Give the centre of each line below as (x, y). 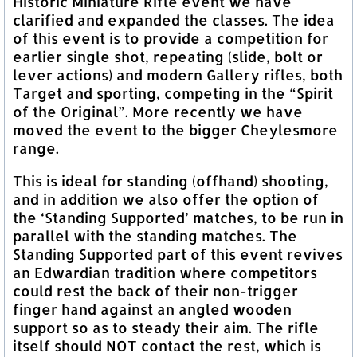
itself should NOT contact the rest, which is (167, 345)
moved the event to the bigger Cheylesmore (175, 129)
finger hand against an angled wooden (152, 309)
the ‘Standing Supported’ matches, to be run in (178, 217)
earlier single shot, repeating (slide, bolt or (168, 56)
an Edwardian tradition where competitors (165, 272)
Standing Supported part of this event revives (178, 254)
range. (36, 148)
